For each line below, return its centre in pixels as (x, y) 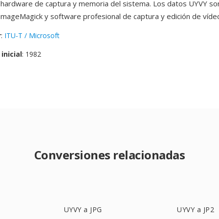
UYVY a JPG (83, 209)
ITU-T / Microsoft (32, 35)
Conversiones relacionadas (109, 155)
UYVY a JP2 (196, 209)
